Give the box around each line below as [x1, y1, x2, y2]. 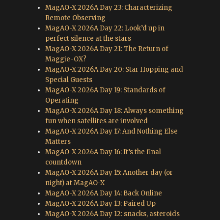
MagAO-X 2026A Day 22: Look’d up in [45, 24, 165, 32]
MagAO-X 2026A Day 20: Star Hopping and [45, 65, 184, 74]
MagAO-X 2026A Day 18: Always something [45, 107, 184, 115]
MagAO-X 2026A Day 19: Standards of [45, 86, 166, 94]
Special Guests [45, 76, 93, 84]
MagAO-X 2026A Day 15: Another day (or [45, 168, 173, 177]
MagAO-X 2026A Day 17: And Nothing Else [45, 127, 178, 136]
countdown [45, 158, 82, 166]
